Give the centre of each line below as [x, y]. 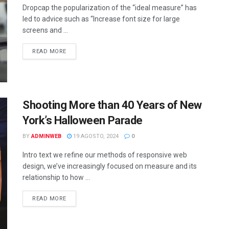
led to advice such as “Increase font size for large [101, 19]
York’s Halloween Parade [83, 120]
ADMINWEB [46, 136]
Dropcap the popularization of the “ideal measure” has [110, 8]
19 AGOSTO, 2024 [95, 136]
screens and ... [45, 30]
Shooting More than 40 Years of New [112, 105]
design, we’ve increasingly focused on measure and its [110, 166]
